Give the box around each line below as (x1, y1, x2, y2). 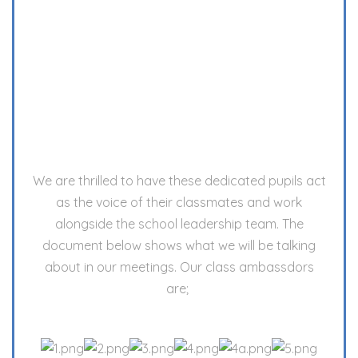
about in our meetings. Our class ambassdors (44, 259, 314, 275)
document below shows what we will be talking (42, 237, 316, 253)
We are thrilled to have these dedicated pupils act (32, 173, 326, 189)
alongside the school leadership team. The (54, 216, 304, 232)
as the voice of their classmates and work (56, 194, 302, 210)
